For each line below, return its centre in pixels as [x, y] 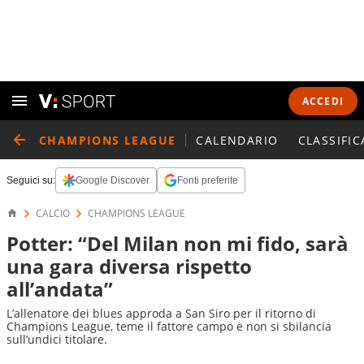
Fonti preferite [208, 180]
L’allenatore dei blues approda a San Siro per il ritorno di [161, 313]
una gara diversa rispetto [129, 266]
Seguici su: [31, 180]
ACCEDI [323, 101]
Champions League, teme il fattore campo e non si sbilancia [169, 326]
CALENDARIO [237, 140]
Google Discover [113, 180]
